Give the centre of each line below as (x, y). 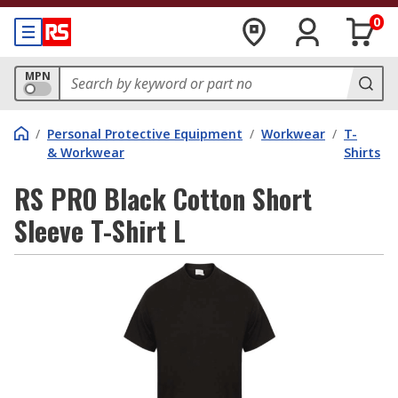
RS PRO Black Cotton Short (163, 199)
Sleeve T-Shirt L (100, 231)
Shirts (362, 152)
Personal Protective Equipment (145, 134)
